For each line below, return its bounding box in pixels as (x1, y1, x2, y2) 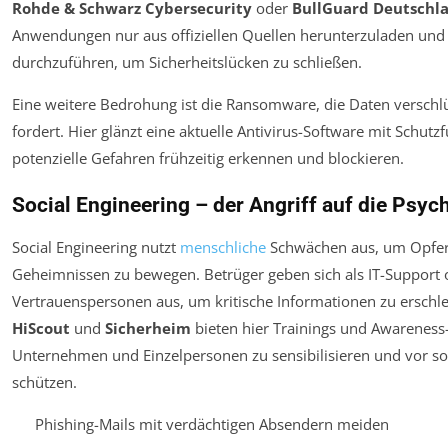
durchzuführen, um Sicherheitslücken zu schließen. (12, 52, 362, 73)
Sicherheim (105, 318, 191, 339)
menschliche (180, 237, 266, 258)
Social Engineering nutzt (12, 237, 180, 258)
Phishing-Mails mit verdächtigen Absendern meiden (34, 414, 389, 435)
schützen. (12, 372, 77, 393)
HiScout (12, 318, 70, 339)
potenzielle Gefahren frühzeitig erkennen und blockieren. (12, 148, 404, 169)
